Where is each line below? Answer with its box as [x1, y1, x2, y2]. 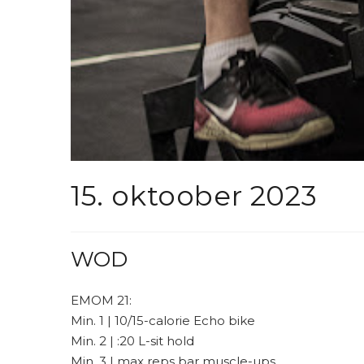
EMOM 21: [71, 292, 132, 308]
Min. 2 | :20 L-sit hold [71, 332, 194, 349]
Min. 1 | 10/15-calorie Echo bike [71, 312, 255, 328]
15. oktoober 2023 [71, 178, 318, 213]
